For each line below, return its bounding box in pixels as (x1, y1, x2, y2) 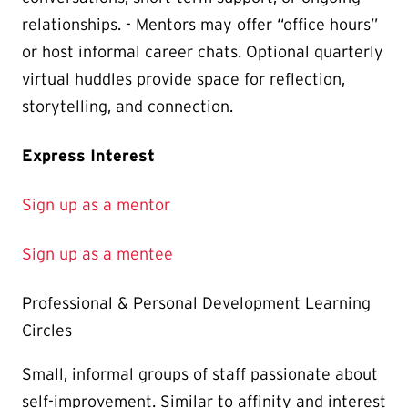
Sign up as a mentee (22, 245, 173, 264)
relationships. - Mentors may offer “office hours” (22, 15, 378, 35)
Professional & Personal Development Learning (22, 294, 371, 313)
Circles (22, 321, 72, 341)
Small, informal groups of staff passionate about (22, 365, 378, 384)
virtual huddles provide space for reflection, (22, 70, 345, 89)
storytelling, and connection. (22, 97, 233, 117)
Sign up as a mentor (22, 196, 170, 215)
